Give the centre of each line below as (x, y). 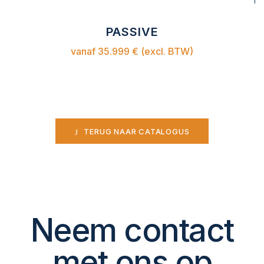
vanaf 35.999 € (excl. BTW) (132, 51)
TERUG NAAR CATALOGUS (137, 132)
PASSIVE (132, 32)
